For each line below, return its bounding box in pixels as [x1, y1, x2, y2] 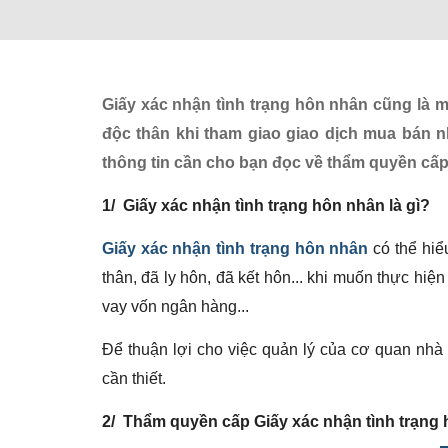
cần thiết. [102, 370, 166, 387]
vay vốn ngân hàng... [102, 298, 249, 315]
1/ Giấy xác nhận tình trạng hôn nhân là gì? [102, 197, 430, 214]
